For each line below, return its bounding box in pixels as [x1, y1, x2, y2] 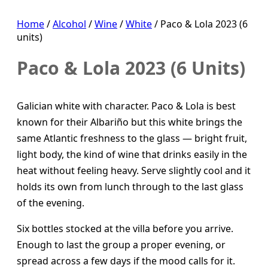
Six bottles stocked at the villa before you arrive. [17, 222, 233, 235]
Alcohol [53, 17, 86, 31]
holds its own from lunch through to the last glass [17, 180, 243, 193]
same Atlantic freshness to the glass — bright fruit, [17, 132, 247, 145]
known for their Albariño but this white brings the [17, 115, 242, 129]
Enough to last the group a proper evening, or [17, 238, 226, 251]
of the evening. [17, 196, 84, 209]
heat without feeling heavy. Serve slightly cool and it [17, 164, 251, 177]
